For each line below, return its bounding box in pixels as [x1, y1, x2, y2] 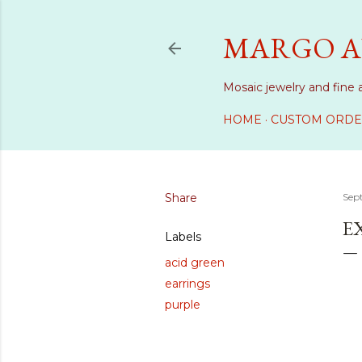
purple [164, 297, 200, 312]
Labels [164, 229, 201, 244]
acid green [164, 255, 225, 270]
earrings [164, 276, 210, 291]
